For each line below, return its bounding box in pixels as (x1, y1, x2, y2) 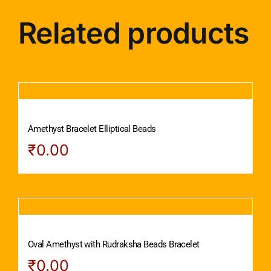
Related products (18, 15, 249, 51)
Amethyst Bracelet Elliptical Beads (28, 123, 156, 134)
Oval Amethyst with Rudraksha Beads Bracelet (28, 238, 200, 250)
